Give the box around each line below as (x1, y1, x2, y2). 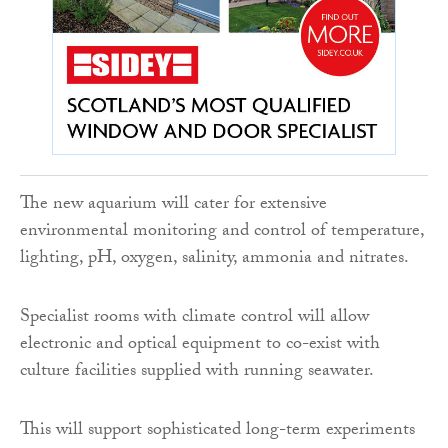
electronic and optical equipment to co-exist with (20, 329, 380, 361)
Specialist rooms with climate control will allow (20, 302, 369, 334)
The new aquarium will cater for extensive (20, 189, 327, 221)
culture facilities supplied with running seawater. (20, 356, 374, 388)
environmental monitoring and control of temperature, (20, 216, 424, 248)
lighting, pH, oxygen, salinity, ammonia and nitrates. (20, 243, 409, 275)
